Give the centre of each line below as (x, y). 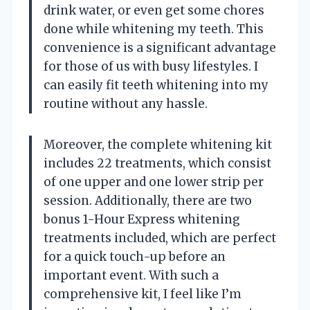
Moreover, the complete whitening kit (158, 144)
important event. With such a (131, 275)
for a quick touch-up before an (135, 256)
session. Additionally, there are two (148, 200)
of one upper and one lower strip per (154, 182)
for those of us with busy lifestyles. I (151, 66)
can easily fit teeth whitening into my (156, 85)
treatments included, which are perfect (160, 238)
